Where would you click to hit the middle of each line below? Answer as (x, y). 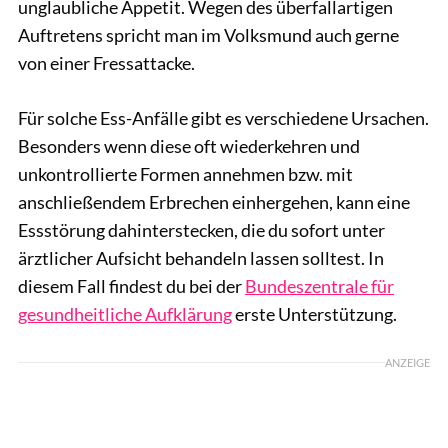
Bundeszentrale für (319, 285)
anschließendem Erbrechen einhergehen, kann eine (214, 201)
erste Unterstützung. (314, 313)
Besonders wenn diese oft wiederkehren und (189, 145)
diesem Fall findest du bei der (131, 285)
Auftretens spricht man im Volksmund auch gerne (208, 34)
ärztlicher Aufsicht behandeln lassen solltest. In (201, 257)
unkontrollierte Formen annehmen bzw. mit (185, 173)
